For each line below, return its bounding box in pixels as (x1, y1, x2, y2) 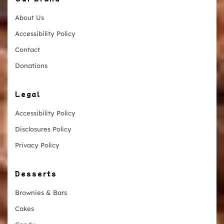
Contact (15, 45, 40, 53)
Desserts (15, 168, 57, 177)
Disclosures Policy (15, 124, 71, 133)
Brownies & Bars (15, 188, 67, 196)
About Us (15, 13, 44, 21)
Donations (15, 61, 47, 69)
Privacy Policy (15, 140, 59, 149)
